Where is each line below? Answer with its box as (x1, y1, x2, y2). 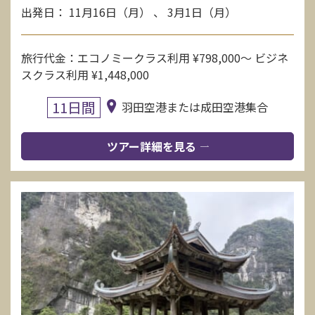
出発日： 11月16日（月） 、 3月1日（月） (21, 4, 236, 21)
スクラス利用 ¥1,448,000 (21, 66, 149, 84)
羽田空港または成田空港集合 (122, 98, 269, 116)
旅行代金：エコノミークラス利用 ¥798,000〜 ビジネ (21, 49, 288, 67)
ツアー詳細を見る (106, 138, 196, 155)
